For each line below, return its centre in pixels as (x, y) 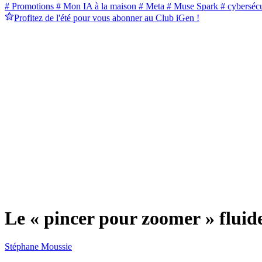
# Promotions (29, 6)
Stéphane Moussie (38, 247)
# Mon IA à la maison (95, 6)
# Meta (150, 6)
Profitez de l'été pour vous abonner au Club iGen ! (107, 18)
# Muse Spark (191, 6)
